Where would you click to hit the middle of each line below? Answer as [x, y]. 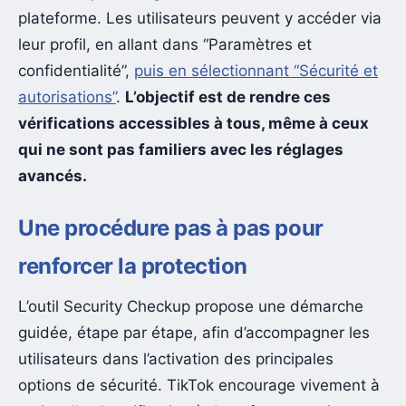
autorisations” [67, 97]
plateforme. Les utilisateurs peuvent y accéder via [200, 18]
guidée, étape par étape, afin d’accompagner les [194, 333]
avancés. [53, 175]
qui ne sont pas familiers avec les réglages [181, 149]
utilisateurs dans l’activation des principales [176, 359]
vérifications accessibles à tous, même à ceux [193, 123]
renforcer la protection [133, 266]
